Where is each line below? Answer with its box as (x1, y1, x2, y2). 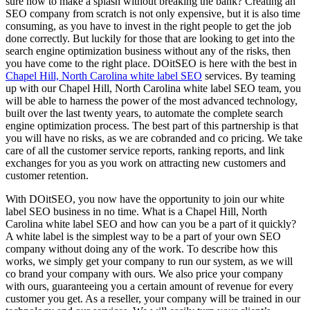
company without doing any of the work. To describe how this (6, 242, 277, 255)
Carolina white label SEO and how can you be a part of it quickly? (6, 217, 296, 230)
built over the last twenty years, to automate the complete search (6, 107, 283, 119)
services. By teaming (202, 69, 295, 82)
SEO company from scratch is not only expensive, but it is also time (6, 7, 300, 19)
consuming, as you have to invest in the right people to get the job (6, 19, 291, 32)
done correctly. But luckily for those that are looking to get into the (6, 32, 295, 44)
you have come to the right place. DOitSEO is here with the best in (6, 57, 297, 69)
